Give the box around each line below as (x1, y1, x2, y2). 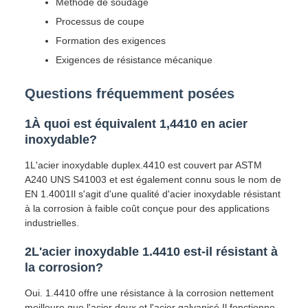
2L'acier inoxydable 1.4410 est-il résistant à (25, 245, 278, 258)
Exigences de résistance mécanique (56, 54, 212, 65)
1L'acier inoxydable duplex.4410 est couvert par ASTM (25, 159, 262, 170)
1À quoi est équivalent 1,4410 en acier (25, 117, 247, 131)
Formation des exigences (56, 35, 166, 46)
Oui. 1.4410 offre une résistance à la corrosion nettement (25, 287, 274, 298)
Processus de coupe (56, 16, 144, 27)
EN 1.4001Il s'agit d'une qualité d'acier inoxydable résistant (25, 188, 280, 199)
